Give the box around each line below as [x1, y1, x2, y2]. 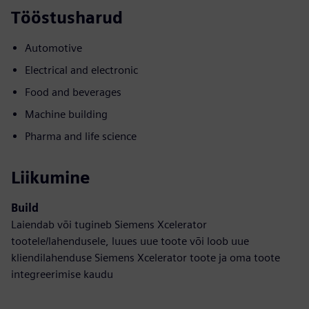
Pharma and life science [25, 129, 137, 143]
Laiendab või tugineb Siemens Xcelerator [11, 217, 207, 231]
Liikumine [11, 167, 90, 188]
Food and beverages [25, 85, 121, 99]
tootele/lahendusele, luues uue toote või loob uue [11, 234, 249, 248]
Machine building [25, 107, 108, 121]
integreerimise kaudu [11, 267, 113, 281]
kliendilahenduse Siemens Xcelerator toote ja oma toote [11, 250, 280, 264]
